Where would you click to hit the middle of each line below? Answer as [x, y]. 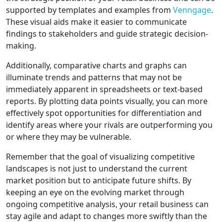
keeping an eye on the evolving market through [95, 193]
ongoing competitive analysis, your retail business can [107, 204]
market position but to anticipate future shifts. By [99, 181]
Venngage [192, 10]
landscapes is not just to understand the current [97, 169]
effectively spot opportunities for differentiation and [104, 113]
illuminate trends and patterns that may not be [94, 78]
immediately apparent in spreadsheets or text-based [104, 89]
